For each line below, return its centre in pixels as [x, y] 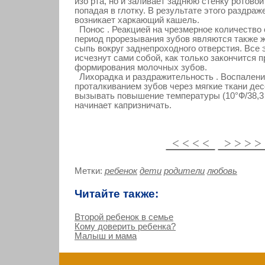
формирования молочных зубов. [141, 67]
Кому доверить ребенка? [125, 227]
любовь [222, 171]
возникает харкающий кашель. [137, 20]
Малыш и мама [106, 236]
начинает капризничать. [123, 105]
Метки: [90, 171]
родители [184, 171]
